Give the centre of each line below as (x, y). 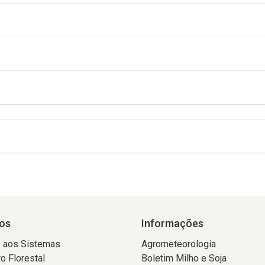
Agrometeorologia (179, 244)
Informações (172, 223)
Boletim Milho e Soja (184, 258)
